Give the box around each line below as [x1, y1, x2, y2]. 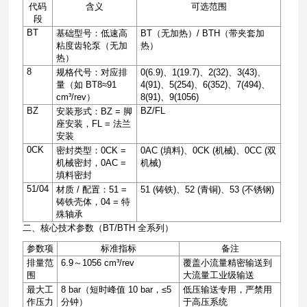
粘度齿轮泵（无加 [56, 40, 128, 51]
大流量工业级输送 [183, 270, 255, 280]
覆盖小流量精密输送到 [183, 258, 273, 268]
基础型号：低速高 [56, 28, 128, 38]
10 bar [125, 284, 153, 295]
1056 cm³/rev [82, 258, 135, 268]
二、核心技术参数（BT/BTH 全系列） [23, 223, 174, 233]
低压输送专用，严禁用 [183, 284, 273, 295]
